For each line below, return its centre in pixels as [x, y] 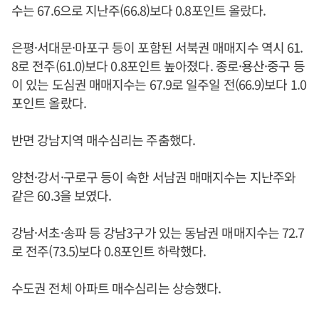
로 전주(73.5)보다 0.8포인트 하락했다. [109, 251]
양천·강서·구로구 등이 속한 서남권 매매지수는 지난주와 [153, 177]
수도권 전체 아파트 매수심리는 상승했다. [116, 288]
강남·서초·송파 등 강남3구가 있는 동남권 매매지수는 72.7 [158, 232]
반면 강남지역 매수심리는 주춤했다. [103, 140]
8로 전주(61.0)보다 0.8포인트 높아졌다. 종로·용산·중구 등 [158, 66]
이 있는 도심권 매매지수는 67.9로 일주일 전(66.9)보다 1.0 [159, 84]
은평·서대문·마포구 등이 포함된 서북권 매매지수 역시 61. [157, 47]
